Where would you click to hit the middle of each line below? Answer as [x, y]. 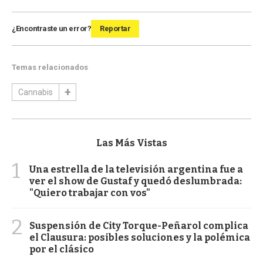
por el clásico [62, 249]
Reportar [115, 28]
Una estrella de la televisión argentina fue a [136, 169]
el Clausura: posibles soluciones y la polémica [140, 237]
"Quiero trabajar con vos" [90, 193]
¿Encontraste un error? [51, 28]
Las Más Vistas [131, 143]
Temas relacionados [50, 67]
